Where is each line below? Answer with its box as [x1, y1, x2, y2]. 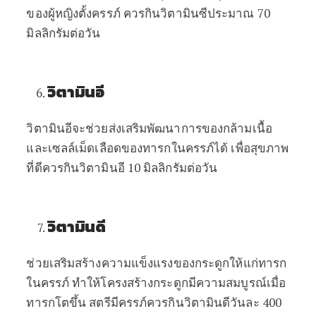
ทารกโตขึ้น [26, 294, 87, 310]
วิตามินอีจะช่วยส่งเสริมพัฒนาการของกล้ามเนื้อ [26, 120, 272, 136]
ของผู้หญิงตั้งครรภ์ [26, 5, 121, 21]
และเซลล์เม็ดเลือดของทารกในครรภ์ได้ [26, 140, 229, 156]
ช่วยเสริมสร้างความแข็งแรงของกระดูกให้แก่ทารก [26, 255, 287, 271]
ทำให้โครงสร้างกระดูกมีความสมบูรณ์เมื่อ [72, 274, 286, 291]
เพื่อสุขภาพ [231, 140, 289, 156]
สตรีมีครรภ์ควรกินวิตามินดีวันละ [89, 294, 260, 310]
